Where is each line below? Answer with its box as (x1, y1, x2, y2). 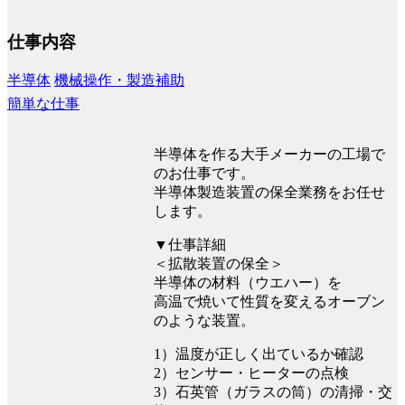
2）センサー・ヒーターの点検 (154, 364, 349, 381)
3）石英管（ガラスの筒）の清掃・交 (154, 383, 392, 400)
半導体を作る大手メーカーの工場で (154, 146, 385, 162)
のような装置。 (154, 312, 255, 328)
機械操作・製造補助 (54, 71, 184, 88)
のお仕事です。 (154, 165, 255, 181)
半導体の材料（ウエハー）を (154, 274, 342, 290)
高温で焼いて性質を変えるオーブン (154, 293, 385, 309)
